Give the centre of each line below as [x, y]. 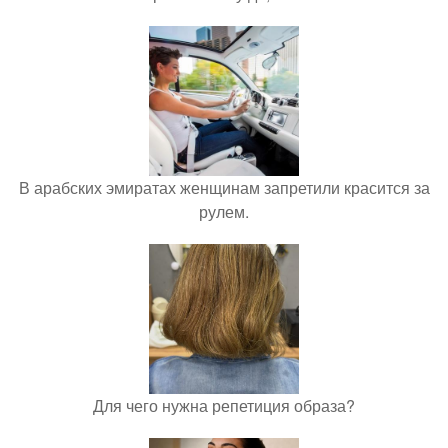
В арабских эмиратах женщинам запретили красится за [224, 187]
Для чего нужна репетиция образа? [224, 405]
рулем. [224, 211]
